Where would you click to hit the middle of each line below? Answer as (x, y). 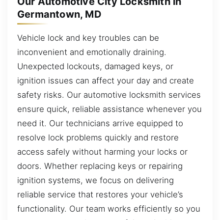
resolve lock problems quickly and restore (98, 137)
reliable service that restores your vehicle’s (100, 194)
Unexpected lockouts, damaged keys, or (95, 66)
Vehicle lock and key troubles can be (88, 38)
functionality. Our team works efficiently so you (109, 208)
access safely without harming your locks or (102, 151)
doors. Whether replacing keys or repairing (100, 166)
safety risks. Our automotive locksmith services (109, 95)
